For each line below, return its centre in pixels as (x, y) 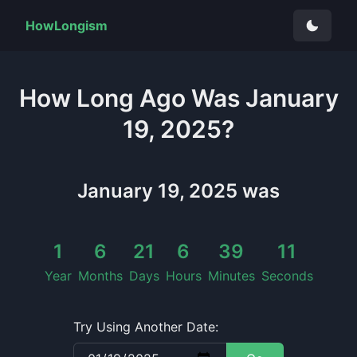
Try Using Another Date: (145, 327)
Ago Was (192, 98)
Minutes (231, 276)
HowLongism (67, 25)
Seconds (287, 276)
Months (100, 276)
